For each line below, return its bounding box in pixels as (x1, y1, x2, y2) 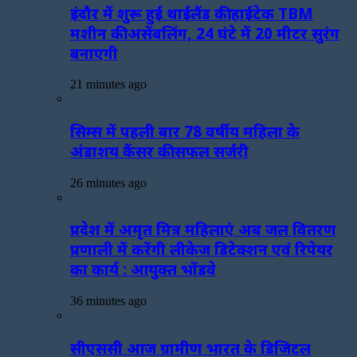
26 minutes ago (70, 175, 147, 190)
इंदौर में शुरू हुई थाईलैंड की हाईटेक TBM (70, 2, 313, 23)
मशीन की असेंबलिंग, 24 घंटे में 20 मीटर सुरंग (70, 22, 339, 43)
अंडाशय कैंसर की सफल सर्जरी (70, 141, 249, 162)
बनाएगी (70, 42, 118, 63)
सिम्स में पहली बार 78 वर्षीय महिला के (70, 121, 300, 142)
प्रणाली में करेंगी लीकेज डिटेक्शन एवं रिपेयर (70, 239, 333, 260)
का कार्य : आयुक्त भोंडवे (70, 259, 216, 280)
